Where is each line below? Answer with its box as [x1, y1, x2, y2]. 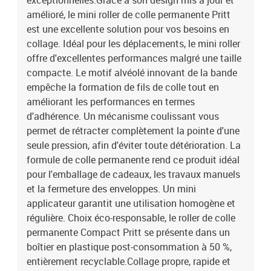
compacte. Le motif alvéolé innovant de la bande [27, 66, 237, 79]
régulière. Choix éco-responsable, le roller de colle [27, 211, 235, 224]
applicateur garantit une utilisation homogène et [27, 197, 235, 210]
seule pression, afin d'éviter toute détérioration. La [27, 139, 241, 152]
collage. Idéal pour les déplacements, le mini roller [27, 37, 240, 50]
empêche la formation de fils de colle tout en [27, 80, 219, 94]
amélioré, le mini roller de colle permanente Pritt [27, 8, 230, 21]
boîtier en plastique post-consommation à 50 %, [27, 240, 232, 253]
